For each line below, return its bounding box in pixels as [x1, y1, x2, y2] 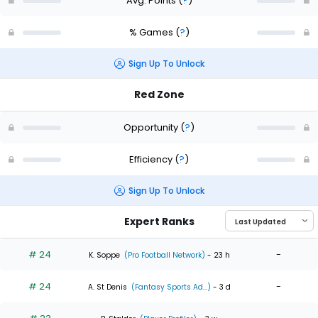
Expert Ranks [124, 214, 194, 229]
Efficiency [129, 152, 175, 166]
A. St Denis [87, 281, 127, 292]
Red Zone [133, 87, 185, 102]
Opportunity [124, 120, 180, 134]
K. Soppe [88, 249, 120, 261]
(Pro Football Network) [121, 249, 205, 261]
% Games [128, 25, 175, 39]
